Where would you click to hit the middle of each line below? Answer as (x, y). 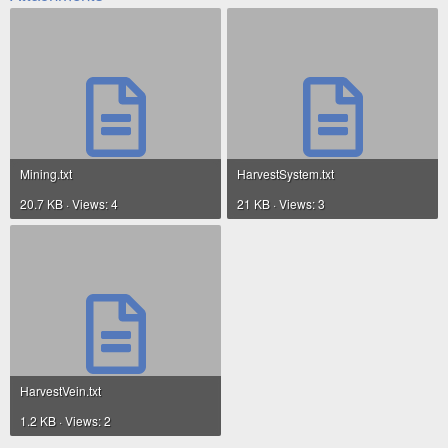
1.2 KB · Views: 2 (65, 420)
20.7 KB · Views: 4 (69, 203)
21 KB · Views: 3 (281, 203)
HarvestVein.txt (60, 390)
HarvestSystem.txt (285, 173)
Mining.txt (46, 173)
